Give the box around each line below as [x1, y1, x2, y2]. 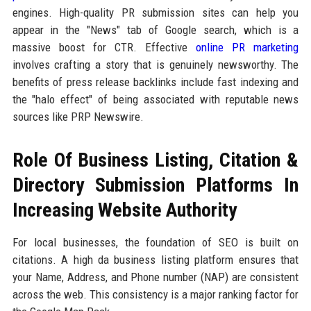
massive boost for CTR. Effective [12, 40, 196, 54]
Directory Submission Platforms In [12, 173, 299, 196]
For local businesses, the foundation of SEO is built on [12, 235, 299, 249]
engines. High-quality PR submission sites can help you [12, 5, 299, 19]
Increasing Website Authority [12, 198, 237, 221]
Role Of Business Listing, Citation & [12, 148, 299, 171]
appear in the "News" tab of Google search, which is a [12, 22, 299, 37]
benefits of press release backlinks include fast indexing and [12, 74, 299, 89]
